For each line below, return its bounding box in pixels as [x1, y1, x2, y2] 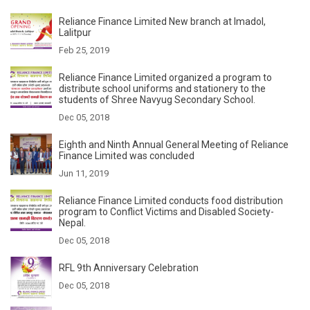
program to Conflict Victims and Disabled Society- [59, 206, 274, 217]
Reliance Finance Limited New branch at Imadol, [59, 15, 266, 27]
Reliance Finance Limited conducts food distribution [59, 194, 283, 206]
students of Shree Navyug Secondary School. [59, 93, 255, 105]
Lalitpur [59, 26, 91, 38]
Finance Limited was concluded [59, 149, 194, 161]
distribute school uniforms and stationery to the [59, 82, 266, 94]
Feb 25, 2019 [59, 44, 109, 55]
